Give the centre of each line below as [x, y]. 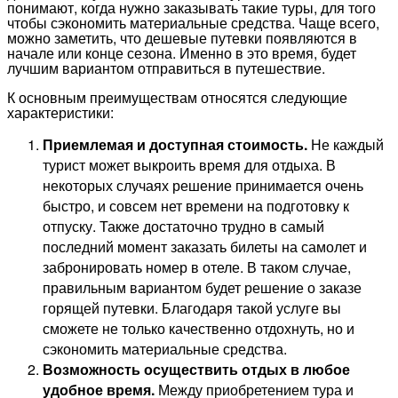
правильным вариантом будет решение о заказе [202, 287]
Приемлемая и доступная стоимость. [175, 144]
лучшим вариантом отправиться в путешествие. [166, 68]
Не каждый [346, 144]
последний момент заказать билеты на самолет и [205, 246]
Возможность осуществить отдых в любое [196, 369]
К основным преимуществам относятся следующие [177, 97]
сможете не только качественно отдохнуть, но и [199, 328]
